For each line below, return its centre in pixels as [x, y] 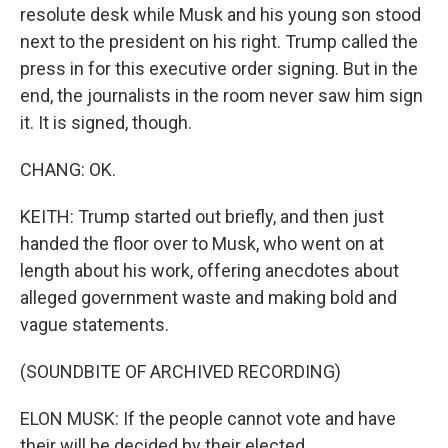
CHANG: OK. [68, 169]
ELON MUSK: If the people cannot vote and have [208, 418]
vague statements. [94, 324]
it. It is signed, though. [106, 122]
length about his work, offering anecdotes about [209, 270]
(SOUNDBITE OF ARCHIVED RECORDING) [180, 371]
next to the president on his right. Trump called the [219, 41]
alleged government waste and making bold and [208, 297]
